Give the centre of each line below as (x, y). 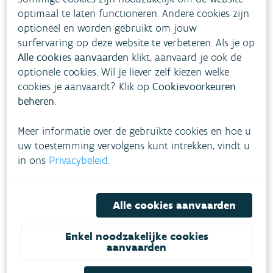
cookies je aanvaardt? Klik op (85, 86)
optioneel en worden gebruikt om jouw (108, 28)
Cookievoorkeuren (194, 86)
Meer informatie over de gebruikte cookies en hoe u (135, 131)
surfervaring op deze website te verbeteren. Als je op (136, 42)
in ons (32, 160)
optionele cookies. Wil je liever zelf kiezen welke (124, 72)
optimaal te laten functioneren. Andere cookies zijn (134, 13)
